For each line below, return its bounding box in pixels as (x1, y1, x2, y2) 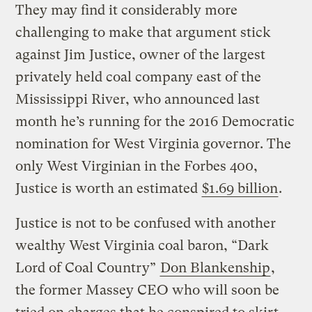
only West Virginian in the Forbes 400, (15, 157, 258, 174)
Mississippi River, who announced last (15, 91, 260, 107)
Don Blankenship (160, 259, 271, 276)
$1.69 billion (202, 180, 279, 196)
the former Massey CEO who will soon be (15, 281, 280, 298)
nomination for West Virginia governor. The (15, 135, 292, 152)
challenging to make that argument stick (15, 24, 272, 40)
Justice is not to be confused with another (15, 214, 276, 231)
